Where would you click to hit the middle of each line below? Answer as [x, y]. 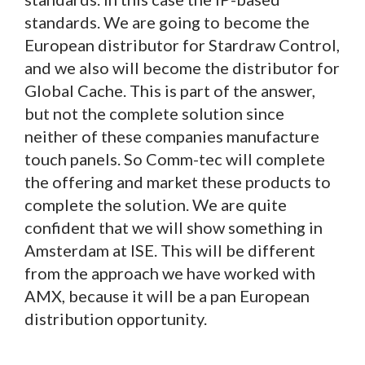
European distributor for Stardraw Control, [182, 44]
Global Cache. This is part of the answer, [170, 90]
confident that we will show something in [174, 227]
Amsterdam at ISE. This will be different [170, 250]
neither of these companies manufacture [172, 136]
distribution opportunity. [116, 318]
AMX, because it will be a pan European [167, 295]
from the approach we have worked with [170, 273]
